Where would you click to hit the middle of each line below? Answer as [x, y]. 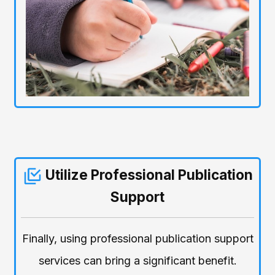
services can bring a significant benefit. [137, 261]
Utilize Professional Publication [147, 175]
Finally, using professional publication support [137, 239]
